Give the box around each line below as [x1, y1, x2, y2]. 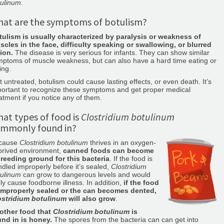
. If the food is [109, 154, 152, 162]
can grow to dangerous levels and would [21, 170, 150, 178]
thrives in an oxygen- [88, 138, 156, 146]
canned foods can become [63, 146, 154, 154]
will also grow [66, 194, 115, 202]
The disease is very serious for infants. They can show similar [13, 48, 209, 56]
